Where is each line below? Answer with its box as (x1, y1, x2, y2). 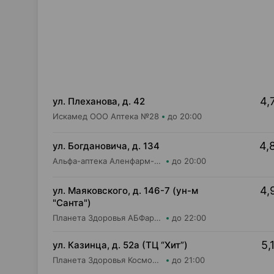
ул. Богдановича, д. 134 (53, 140, 160, 152)
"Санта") (53, 197, 91, 209)
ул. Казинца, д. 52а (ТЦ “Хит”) (53, 239, 188, 251)
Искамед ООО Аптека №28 (53, 111, 159, 121)
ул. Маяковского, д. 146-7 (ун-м (53, 185, 198, 196)
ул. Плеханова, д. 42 (53, 95, 145, 107)
